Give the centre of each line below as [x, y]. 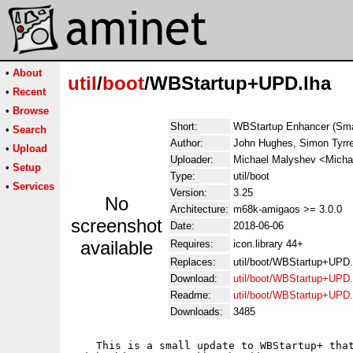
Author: [187, 143]
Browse [31, 111]
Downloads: [197, 312]
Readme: [191, 295]
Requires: [192, 244]
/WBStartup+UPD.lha [238, 83]
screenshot [117, 226]
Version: [189, 193]
